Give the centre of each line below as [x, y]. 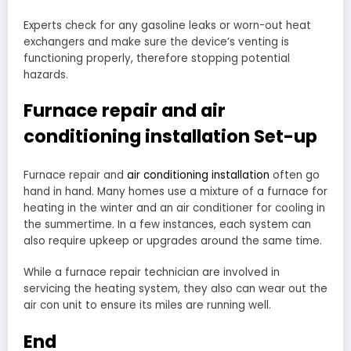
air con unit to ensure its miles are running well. [147, 306]
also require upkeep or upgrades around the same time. [173, 241]
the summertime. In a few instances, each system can [167, 225]
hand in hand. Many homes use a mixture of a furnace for [175, 192]
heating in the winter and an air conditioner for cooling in [174, 208]
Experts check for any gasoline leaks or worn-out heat [167, 25]
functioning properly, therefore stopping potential [157, 58]
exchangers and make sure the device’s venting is [156, 42]
